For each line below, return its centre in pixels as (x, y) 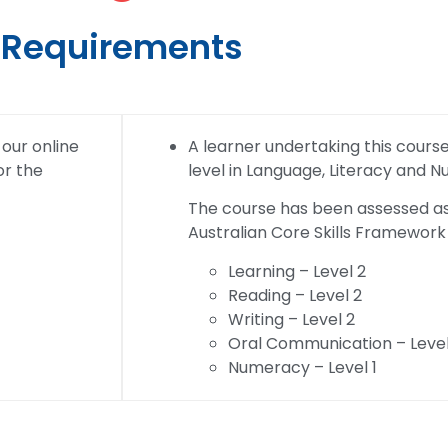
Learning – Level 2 (297, 271)
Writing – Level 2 (291, 319)
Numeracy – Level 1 (302, 367)
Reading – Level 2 (295, 295)
